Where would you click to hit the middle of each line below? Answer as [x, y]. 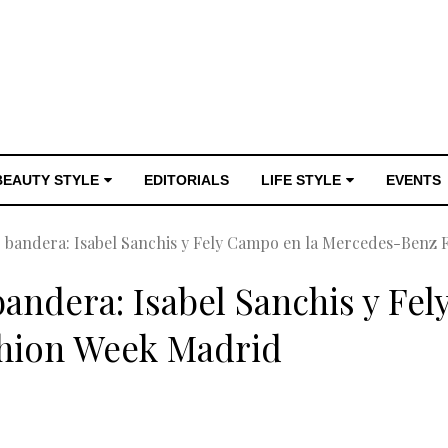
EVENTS [413, 180]
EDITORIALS [186, 180]
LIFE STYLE [301, 180]
